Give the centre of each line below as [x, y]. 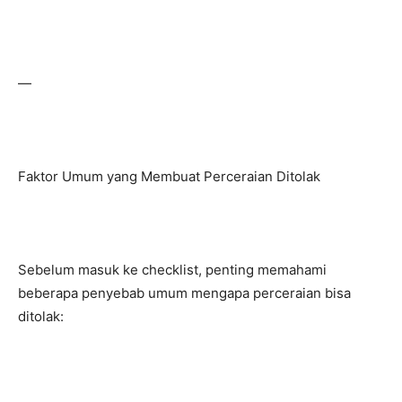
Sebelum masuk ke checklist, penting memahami [172, 270]
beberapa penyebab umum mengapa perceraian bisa [184, 293]
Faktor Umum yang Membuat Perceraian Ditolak [169, 176]
